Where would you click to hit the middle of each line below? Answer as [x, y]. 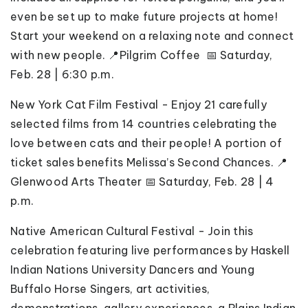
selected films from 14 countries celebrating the [144, 124]
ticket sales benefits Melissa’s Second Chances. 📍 [149, 163]
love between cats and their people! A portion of [146, 143]
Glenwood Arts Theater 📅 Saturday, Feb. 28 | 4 [142, 182]
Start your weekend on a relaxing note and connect [152, 36]
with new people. [58, 55]
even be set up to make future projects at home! [144, 17]
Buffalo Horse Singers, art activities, [110, 289]
